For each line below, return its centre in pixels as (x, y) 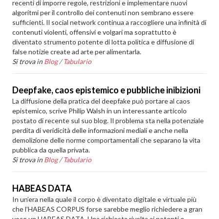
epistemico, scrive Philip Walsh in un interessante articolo (100, 111)
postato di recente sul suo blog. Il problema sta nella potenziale (108, 120)
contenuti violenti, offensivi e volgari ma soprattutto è (95, 32)
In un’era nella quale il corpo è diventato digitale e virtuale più (105, 199)
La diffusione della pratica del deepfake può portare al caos (101, 101)
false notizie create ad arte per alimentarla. (77, 52)
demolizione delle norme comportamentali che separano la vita (107, 140)
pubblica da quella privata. (51, 150)
